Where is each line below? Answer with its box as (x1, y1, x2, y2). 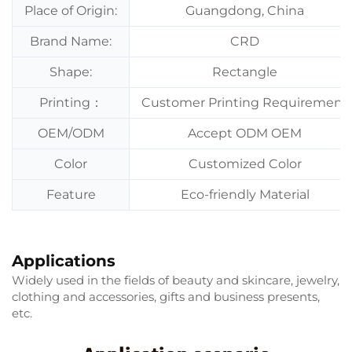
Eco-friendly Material (180, 186, 310, 202)
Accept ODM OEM (188, 125, 302, 141)
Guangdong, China (185, 2, 304, 18)
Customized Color (188, 156, 302, 171)
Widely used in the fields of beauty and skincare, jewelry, (12, 272, 339, 288)
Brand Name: (30, 33, 112, 49)
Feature (46, 186, 96, 202)
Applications (12, 251, 115, 270)
